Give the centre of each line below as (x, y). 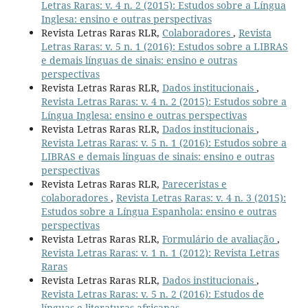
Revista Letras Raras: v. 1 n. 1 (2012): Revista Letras (160, 252)
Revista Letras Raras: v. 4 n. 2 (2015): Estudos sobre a (164, 101)
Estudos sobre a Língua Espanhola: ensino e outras (158, 211)
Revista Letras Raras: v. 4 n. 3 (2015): (201, 197)
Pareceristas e (194, 184)
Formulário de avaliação (219, 239)
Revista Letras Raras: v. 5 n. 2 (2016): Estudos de (152, 294)
